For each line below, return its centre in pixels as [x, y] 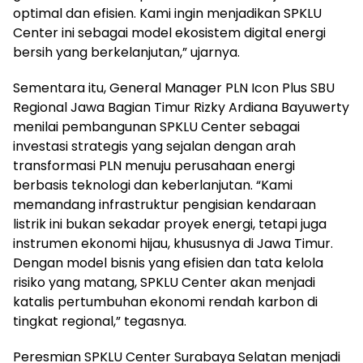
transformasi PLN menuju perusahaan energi [154, 165]
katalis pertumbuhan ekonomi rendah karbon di [165, 301]
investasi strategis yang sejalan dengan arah [154, 146]
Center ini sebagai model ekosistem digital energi [169, 32]
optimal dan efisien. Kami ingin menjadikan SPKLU [167, 13]
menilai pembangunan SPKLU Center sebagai [156, 126]
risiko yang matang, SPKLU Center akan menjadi [164, 282]
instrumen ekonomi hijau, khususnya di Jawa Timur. [173, 243]
